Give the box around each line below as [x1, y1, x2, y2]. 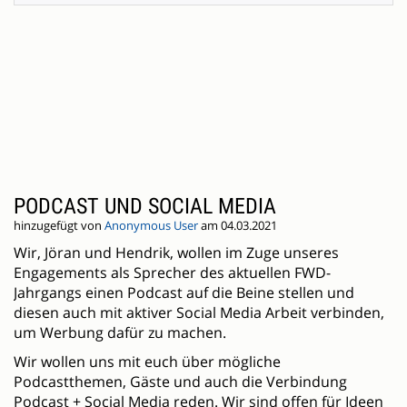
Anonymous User [104, 218, 198, 234]
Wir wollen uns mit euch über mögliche [14, 352, 281, 372]
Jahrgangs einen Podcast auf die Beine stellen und [14, 283, 354, 303]
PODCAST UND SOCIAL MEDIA [14, 194, 276, 220]
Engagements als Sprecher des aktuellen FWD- [14, 263, 331, 283]
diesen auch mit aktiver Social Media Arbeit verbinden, [14, 303, 384, 323]
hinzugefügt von [14, 218, 104, 234]
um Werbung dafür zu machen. [14, 323, 226, 343]
